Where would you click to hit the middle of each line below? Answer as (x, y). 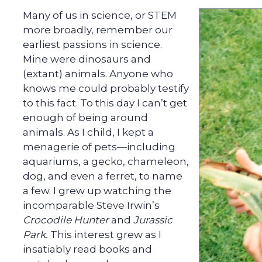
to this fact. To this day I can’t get (105, 103)
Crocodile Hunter (67, 220)
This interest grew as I (105, 235)
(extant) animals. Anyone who (98, 74)
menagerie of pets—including (99, 147)
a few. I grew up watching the (97, 191)
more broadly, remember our (98, 30)
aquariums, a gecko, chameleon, (106, 162)
